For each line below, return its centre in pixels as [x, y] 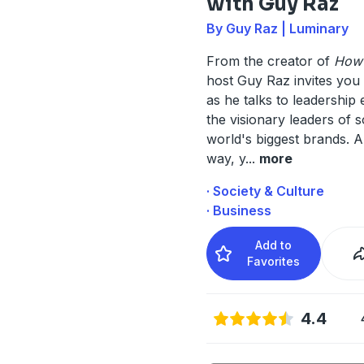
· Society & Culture [265, 191]
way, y [225, 158]
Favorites [274, 261]
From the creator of [270, 61]
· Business [238, 210]
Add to [274, 245]
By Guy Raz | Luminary [277, 28]
